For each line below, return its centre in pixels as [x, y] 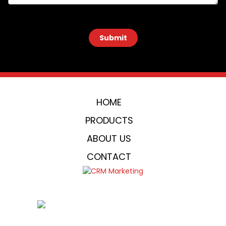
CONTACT [109, 157]
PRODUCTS [109, 120]
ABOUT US [109, 138]
